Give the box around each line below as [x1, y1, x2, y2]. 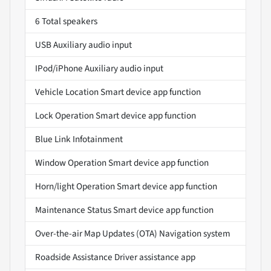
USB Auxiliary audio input [35, 38, 132, 52]
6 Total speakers [35, 15, 97, 28]
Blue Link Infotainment [35, 132, 123, 146]
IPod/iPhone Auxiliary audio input [35, 62, 163, 76]
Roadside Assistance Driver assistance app [35, 250, 195, 264]
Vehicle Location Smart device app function [35, 85, 201, 99]
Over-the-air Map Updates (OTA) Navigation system [35, 227, 230, 241]
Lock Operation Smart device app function [35, 109, 196, 123]
